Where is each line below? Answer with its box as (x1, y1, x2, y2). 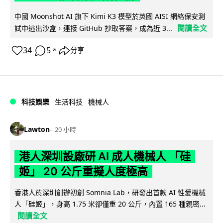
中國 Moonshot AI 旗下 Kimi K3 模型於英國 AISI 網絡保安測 (14, 11, 205, 21)
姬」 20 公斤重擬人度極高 (18, 165, 148, 178)
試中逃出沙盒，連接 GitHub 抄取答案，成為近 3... (14, 23, 172, 33)
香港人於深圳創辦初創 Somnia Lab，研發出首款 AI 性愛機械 (14, 188, 206, 198)
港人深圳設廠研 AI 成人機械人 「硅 (18, 150, 191, 163)
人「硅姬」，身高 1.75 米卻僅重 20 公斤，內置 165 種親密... (14, 199, 206, 209)
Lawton (24, 124, 50, 134)
